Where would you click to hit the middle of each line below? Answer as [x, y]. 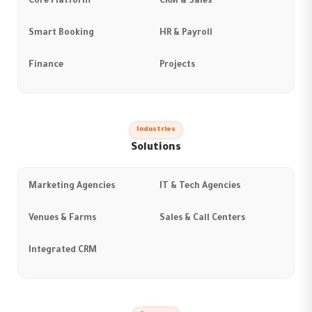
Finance [46, 66]
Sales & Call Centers [202, 219]
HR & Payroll [186, 34]
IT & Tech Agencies [200, 187]
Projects [177, 66]
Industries [156, 130]
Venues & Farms [62, 219]
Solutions [156, 148]
